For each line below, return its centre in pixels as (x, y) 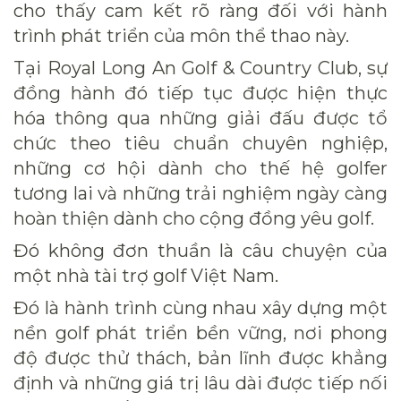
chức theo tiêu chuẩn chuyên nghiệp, (200, 143)
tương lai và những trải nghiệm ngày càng (200, 193)
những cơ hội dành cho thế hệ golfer (200, 168)
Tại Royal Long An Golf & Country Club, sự (200, 68)
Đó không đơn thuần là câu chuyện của (200, 250)
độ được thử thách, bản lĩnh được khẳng (200, 358)
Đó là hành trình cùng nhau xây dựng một (200, 307)
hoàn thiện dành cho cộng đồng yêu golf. (194, 218)
